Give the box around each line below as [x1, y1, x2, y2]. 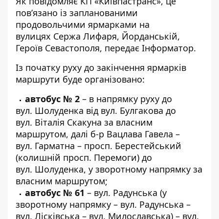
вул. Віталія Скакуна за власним [16, 116, 153, 128]
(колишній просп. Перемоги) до [16, 152, 152, 163]
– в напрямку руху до [80, 93, 172, 105]
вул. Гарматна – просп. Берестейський [16, 140, 181, 152]
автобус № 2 [25, 93, 80, 105]
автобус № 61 [25, 187, 85, 198]
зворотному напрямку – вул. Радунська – [16, 198, 191, 210]
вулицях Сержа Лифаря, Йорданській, [16, 30, 180, 42]
